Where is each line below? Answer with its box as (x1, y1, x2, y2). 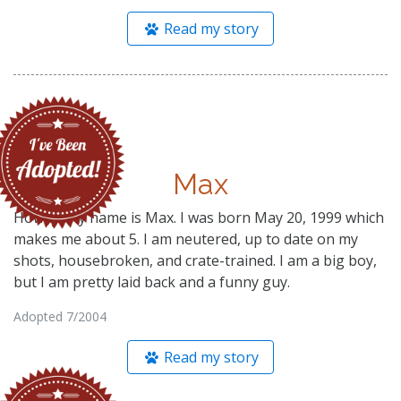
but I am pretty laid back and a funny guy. (13, 271, 290, 292)
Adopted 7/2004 (13, 307, 107, 325)
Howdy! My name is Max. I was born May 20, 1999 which (13, 207, 384, 227)
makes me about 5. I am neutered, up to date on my (13, 228, 358, 249)
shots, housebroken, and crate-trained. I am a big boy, (13, 250, 377, 270)
